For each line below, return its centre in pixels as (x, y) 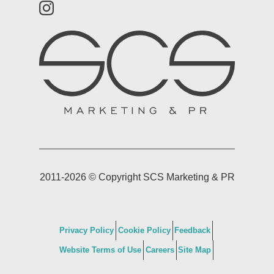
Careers (160, 250)
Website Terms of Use (100, 250)
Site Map (195, 250)
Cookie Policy (144, 230)
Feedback (193, 230)
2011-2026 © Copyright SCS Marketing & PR (137, 177)
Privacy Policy (86, 230)
